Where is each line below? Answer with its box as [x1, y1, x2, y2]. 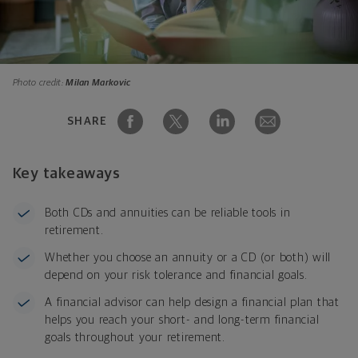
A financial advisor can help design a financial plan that [45, 296, 340, 308]
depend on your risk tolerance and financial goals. [45, 268, 308, 281]
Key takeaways [13, 165, 121, 181]
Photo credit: [13, 78, 66, 88]
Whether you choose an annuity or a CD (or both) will [45, 251, 331, 264]
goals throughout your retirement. [45, 331, 225, 344]
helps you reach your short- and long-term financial [45, 313, 320, 326]
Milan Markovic [66, 78, 131, 88]
